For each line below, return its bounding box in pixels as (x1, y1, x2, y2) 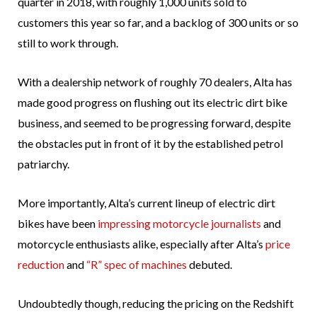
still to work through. (18, 36, 118, 50)
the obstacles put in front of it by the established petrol (18, 137, 283, 151)
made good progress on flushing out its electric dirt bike (18, 96, 287, 110)
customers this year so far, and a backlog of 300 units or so (18, 16, 299, 30)
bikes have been (18, 217, 98, 231)
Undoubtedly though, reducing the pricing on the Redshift (18, 296, 294, 311)
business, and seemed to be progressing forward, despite (18, 116, 291, 130)
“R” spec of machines (86, 258, 187, 272)
